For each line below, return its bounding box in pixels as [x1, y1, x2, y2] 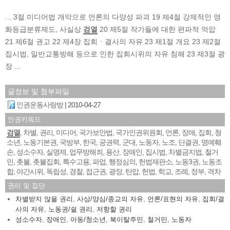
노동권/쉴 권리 [48, 205, 92, 213]
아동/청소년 [70, 215, 106, 223]
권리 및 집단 [8, 181, 45, 189]
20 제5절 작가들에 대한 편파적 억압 [98, 25, 216, 33]
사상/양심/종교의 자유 [77, 195, 143, 203]
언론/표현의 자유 [147, 195, 198, 203]
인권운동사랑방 [16, 100, 63, 109]
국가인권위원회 [116, 128, 162, 137]
